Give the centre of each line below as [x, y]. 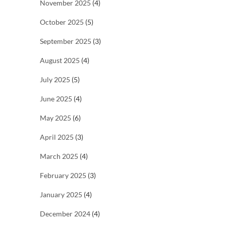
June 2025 [56, 99]
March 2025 [59, 156]
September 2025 [66, 41]
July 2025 [55, 80]
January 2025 [61, 195]
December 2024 [65, 214]
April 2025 [57, 137]
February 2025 [63, 176]
